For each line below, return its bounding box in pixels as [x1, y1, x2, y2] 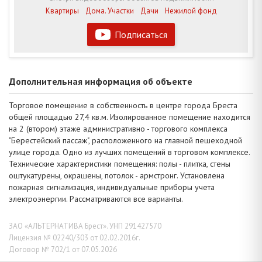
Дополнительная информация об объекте [9, 75, 192, 87]
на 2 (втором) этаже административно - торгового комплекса [9, 123, 227, 134]
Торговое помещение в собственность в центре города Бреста [9, 99, 237, 111]
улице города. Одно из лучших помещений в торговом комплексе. [9, 146, 250, 157]
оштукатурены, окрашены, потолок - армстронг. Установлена [9, 170, 225, 181]
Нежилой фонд [164, 5, 217, 16]
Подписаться [114, 28, 167, 40]
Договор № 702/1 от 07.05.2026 [9, 244, 117, 254]
